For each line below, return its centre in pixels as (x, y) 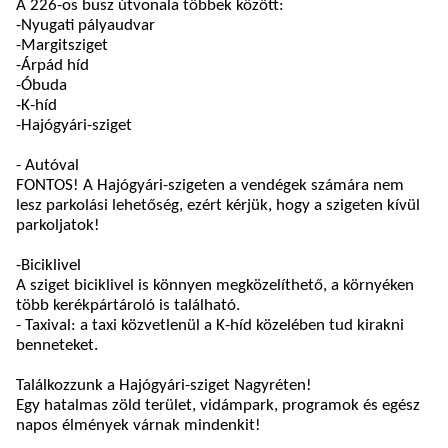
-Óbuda (41, 86)
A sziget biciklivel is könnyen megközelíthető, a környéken (215, 286)
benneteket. (57, 346)
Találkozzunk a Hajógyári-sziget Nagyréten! (164, 386)
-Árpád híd (52, 66)
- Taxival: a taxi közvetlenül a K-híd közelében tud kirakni (210, 326)
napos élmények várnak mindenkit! (138, 426)
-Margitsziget (62, 46)
